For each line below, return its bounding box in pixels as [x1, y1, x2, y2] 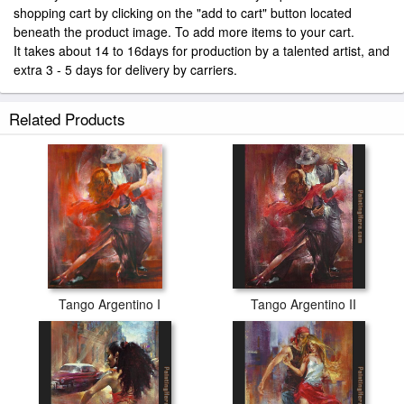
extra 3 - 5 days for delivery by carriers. [14, 60, 237, 78]
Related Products [9, 107, 125, 130]
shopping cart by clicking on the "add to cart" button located [14, 4, 352, 22]
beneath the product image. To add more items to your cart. [14, 23, 354, 41]
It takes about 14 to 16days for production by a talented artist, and [14, 41, 390, 60]
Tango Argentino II [251, 295, 356, 313]
